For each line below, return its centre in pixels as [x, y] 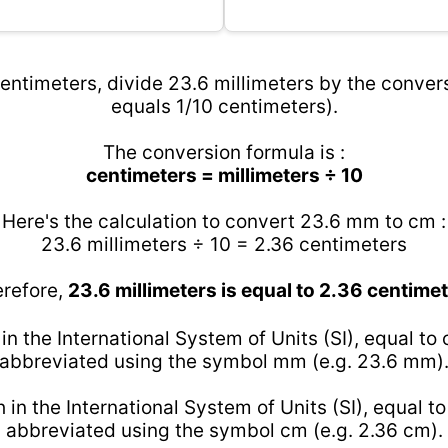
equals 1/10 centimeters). [224, 106]
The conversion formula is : [224, 152]
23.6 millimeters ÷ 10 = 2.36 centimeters [224, 244]
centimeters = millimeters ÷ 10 [224, 175]
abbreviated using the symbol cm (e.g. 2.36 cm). [224, 430]
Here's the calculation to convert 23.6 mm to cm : [224, 221]
